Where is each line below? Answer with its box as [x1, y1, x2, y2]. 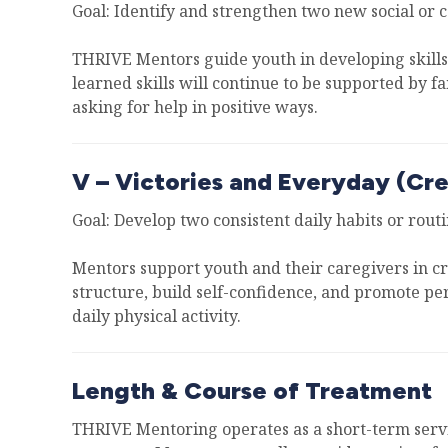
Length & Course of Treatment [72, 376, 432, 405]
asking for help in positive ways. [72, 96, 318, 118]
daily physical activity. [72, 305, 241, 327]
